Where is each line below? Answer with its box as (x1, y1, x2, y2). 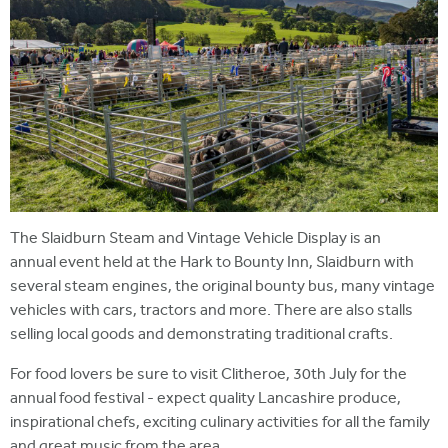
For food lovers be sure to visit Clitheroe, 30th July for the (10, 363, 407, 387)
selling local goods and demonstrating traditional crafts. (10, 323, 396, 347)
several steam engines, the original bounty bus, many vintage (10, 275, 435, 299)
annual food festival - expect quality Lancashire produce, (10, 387, 401, 411)
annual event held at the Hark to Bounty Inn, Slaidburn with (10, 251, 414, 275)
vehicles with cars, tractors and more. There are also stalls (10, 299, 413, 323)
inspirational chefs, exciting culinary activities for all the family (10, 411, 430, 435)
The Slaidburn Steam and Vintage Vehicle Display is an (10, 227, 381, 251)
